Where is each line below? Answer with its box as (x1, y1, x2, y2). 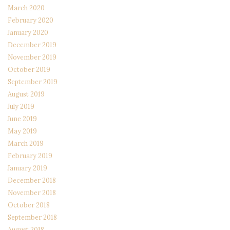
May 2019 (8, 127, 37, 136)
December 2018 (8, 176, 56, 185)
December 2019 (8, 41, 56, 49)
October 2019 (8, 65, 50, 74)
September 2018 (8, 213, 57, 222)
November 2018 (8, 188, 56, 197)
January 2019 (8, 164, 47, 172)
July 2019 (8, 102, 34, 111)
